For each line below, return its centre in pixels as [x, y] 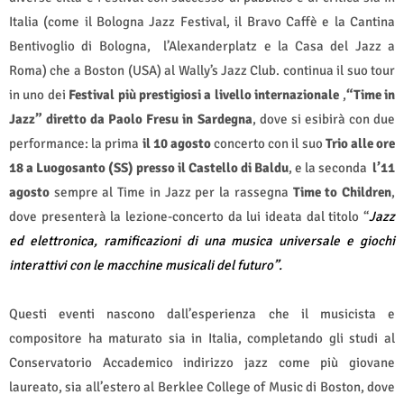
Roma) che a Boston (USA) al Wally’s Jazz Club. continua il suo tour [202, 70]
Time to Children [342, 192]
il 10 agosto [176, 143]
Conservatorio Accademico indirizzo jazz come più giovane [202, 362]
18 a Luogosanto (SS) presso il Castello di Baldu [149, 167]
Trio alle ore [360, 143]
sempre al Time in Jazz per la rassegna [171, 192]
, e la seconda [328, 167]
